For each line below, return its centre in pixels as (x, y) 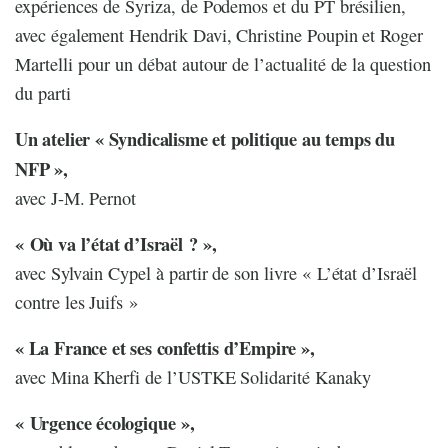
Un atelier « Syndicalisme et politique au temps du (205, 139)
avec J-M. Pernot (76, 198)
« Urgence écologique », (108, 423)
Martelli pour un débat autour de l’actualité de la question (223, 64)
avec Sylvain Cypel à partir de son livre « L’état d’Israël (216, 273)
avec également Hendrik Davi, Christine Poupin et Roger (219, 35)
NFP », (44, 169)
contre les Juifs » (77, 302)
